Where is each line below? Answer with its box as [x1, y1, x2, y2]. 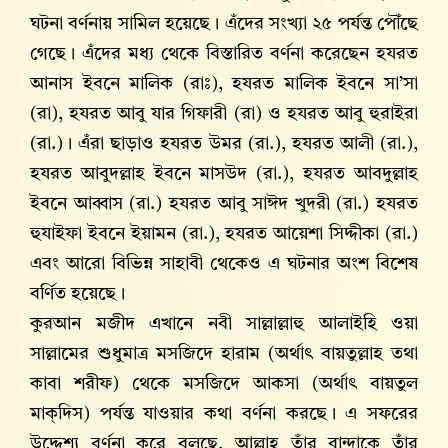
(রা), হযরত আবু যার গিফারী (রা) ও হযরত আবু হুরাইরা [30, 105, 418, 124]
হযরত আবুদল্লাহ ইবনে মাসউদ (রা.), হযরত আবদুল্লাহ [30, 165, 418, 184]
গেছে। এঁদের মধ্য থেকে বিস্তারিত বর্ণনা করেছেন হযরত [30, 45, 418, 64]
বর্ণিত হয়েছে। [30, 285, 125, 304]
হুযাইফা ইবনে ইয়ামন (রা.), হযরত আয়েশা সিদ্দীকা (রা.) [30, 225, 418, 244]
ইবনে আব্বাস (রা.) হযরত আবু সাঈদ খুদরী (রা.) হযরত [30, 195, 418, 214]
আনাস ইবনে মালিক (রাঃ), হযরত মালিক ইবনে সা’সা [30, 75, 418, 94]
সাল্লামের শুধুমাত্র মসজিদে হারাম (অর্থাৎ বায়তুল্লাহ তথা [30, 345, 418, 364]
